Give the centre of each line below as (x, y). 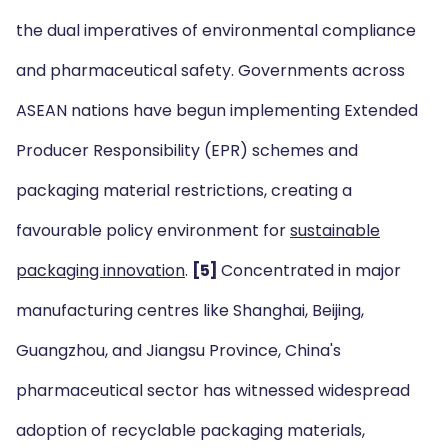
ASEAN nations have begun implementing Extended (217, 110)
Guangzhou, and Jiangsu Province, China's (178, 350)
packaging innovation (100, 270)
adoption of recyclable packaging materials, (190, 430)
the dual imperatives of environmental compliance (216, 30)
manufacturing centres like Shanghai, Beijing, (190, 310)
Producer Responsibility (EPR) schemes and (187, 150)
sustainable (335, 230)
